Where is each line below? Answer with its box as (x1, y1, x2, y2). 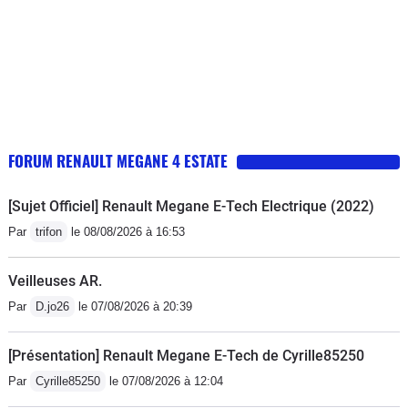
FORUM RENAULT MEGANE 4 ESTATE (8, 148, 228, 172)
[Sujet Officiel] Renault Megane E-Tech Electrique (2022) (8, 197, 374, 215)
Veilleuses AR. (8, 271, 102, 290)
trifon (36, 224, 62, 239)
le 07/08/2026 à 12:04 (106, 373, 223, 388)
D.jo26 (36, 299, 69, 313)
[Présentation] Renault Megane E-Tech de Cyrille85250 (8, 346, 364, 364)
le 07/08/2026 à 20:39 (75, 299, 192, 313)
